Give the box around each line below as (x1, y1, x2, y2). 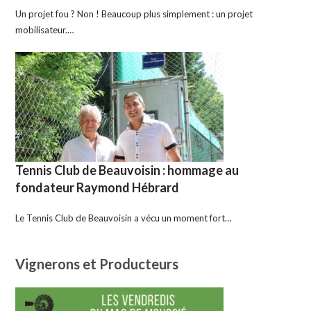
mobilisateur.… (15, 24, 74, 36)
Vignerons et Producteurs (15, 255, 179, 273)
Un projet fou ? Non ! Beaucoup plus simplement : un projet (15, 8, 253, 20)
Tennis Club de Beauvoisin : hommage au (15, 162, 239, 178)
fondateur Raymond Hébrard (15, 180, 180, 196)
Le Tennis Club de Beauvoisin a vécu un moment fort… (15, 212, 232, 224)
